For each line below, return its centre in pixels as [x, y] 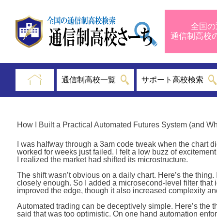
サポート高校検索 [173, 80]
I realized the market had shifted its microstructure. [102, 160]
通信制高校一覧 [88, 80]
